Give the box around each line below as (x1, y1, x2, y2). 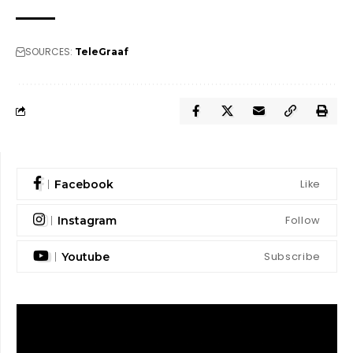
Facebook (54, 176, 113, 191)
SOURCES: (25, 45, 72, 59)
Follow (285, 213, 321, 229)
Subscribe (264, 249, 321, 265)
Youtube (61, 249, 110, 264)
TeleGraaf (75, 46, 128, 58)
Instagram (58, 213, 117, 228)
